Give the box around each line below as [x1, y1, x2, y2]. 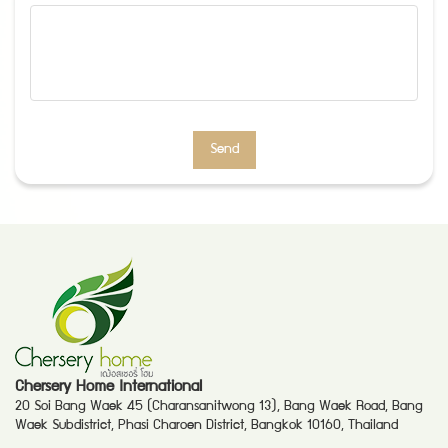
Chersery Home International [15, 381, 202, 395]
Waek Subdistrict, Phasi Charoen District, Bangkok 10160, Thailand [15, 420, 398, 433]
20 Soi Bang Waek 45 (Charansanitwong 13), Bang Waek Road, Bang [15, 401, 423, 414]
